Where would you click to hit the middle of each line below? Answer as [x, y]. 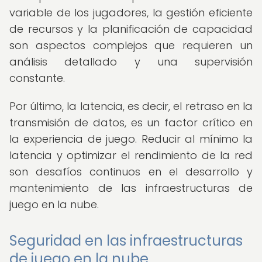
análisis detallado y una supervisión [131, 62]
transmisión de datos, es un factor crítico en [131, 123]
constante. [37, 78]
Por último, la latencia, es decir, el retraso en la [131, 106]
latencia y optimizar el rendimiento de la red [131, 155]
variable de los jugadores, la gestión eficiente [131, 13]
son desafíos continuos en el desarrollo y [131, 172]
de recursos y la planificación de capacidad [131, 29]
